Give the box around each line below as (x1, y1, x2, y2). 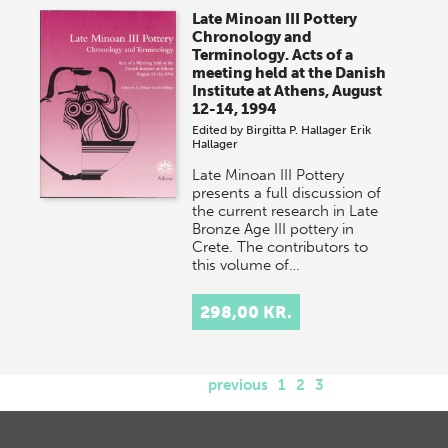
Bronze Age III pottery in (192, 220, 355, 238)
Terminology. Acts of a (192, 46, 354, 64)
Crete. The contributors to (192, 238, 369, 256)
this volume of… (192, 256, 301, 274)
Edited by (192, 123, 247, 137)
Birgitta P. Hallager (246, 123, 348, 137)
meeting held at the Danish (192, 64, 387, 82)
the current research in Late (192, 202, 379, 220)
